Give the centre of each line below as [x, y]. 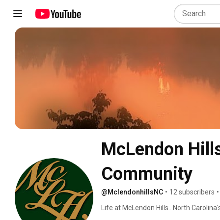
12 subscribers [192, 192]
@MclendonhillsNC [132, 192]
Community [147, 174]
